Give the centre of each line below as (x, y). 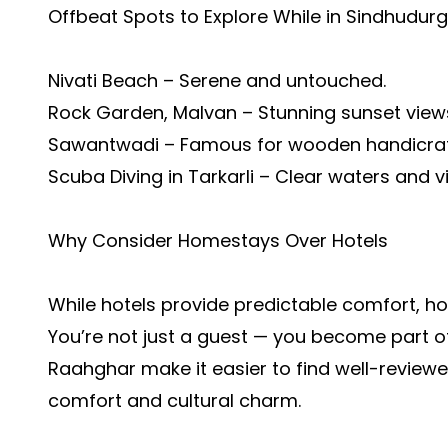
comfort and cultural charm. (174, 400)
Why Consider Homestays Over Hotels (218, 240)
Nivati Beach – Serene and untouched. (217, 80)
